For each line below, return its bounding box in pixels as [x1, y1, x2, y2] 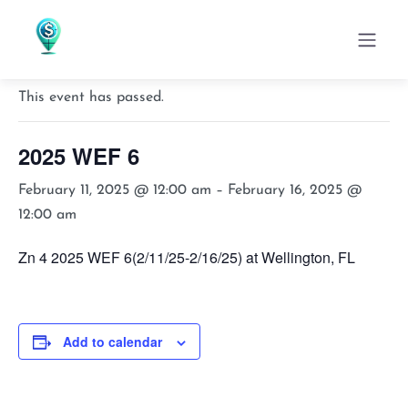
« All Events [18, 38, 100, 59]
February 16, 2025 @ [228, 183, 362, 198]
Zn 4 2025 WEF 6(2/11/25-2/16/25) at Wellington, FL [18, 247, 355, 268]
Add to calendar [63, 332, 162, 351]
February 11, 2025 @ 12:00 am [18, 183, 211, 198]
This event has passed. [18, 90, 164, 105]
